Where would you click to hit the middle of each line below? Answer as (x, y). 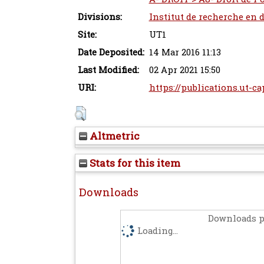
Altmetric (113, 136)
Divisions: (100, 17)
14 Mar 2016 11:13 (185, 52)
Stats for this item (133, 163)
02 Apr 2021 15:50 (184, 70)
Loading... (157, 230)
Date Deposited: (111, 52)
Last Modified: (108, 70)
